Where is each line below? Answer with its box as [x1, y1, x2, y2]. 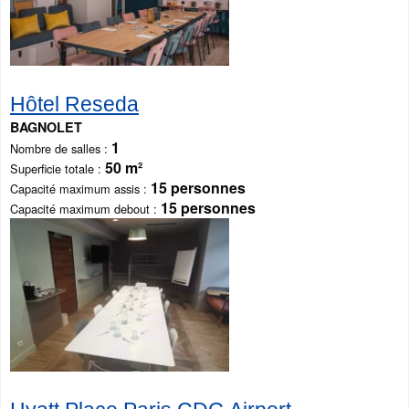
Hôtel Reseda [10, 92, 139, 117]
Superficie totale [10, 160, 94, 178]
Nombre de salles [10, 140, 100, 158]
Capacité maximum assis [10, 180, 140, 198]
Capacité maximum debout [10, 200, 150, 218]
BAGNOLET [10, 118, 82, 137]
